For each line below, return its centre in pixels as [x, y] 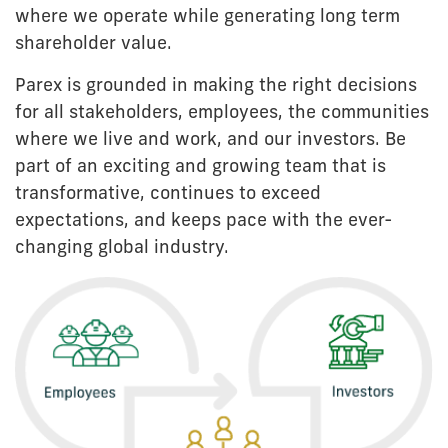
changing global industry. [122, 248]
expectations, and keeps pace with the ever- [204, 221]
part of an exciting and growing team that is [200, 167]
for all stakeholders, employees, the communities [222, 113]
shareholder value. [93, 44]
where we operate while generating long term [207, 17]
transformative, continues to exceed [168, 194]
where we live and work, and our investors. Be [210, 140]
